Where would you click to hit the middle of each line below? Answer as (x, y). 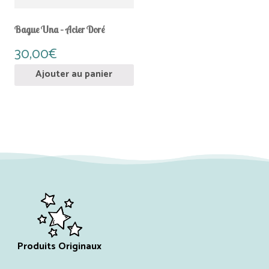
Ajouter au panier (74, 74)
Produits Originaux (59, 246)
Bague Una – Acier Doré (60, 30)
